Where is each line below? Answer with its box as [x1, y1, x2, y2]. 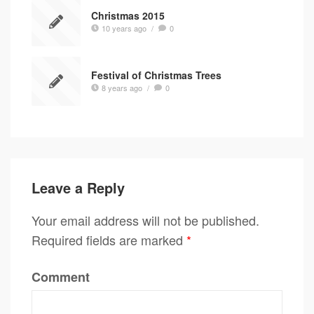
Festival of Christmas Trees [91, 67, 221, 82]
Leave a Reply [32, 177, 125, 198]
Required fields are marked [32, 231, 186, 249]
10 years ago [102, 22, 147, 34]
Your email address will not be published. [32, 211, 259, 229]
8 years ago [102, 81, 143, 93]
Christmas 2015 [91, 8, 165, 22]
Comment [32, 268, 90, 286]
